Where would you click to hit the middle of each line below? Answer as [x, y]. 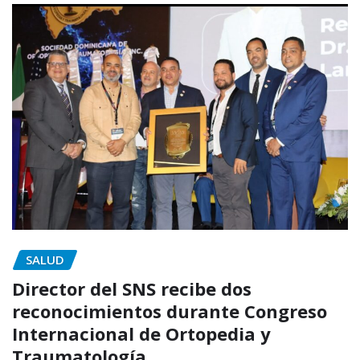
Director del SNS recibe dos [132, 289]
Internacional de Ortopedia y [141, 334]
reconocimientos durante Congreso [170, 311]
